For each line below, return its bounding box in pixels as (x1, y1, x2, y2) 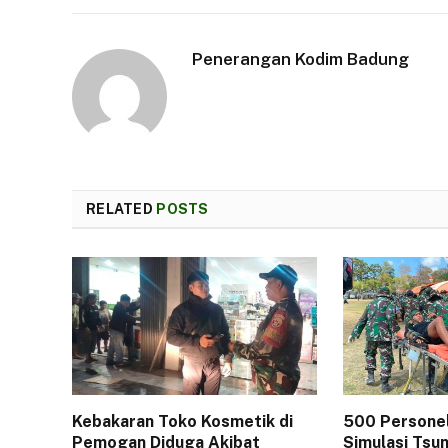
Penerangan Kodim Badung (192, 48, 409, 69)
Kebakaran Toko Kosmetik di (72, 411, 293, 431)
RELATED (86, 200, 157, 217)
